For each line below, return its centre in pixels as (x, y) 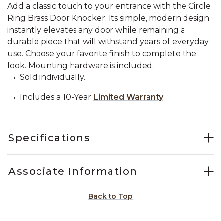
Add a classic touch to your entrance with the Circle (109, 6)
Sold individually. (53, 77)
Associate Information (73, 171)
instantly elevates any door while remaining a (96, 30)
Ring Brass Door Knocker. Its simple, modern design (108, 18)
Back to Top (110, 196)
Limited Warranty (128, 97)
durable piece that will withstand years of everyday (108, 42)
